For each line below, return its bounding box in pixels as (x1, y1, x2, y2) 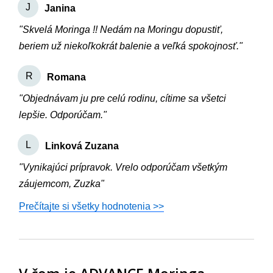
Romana (47, 72, 87, 82)
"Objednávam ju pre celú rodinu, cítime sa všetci (19, 93, 227, 104)
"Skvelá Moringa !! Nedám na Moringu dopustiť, (19, 24, 224, 35)
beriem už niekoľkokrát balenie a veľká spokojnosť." (19, 41, 243, 51)
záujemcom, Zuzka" (19, 179, 105, 189)
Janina (44, 3, 76, 13)
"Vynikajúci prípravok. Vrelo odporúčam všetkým (19, 162, 228, 172)
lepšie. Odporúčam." (19, 110, 107, 120)
